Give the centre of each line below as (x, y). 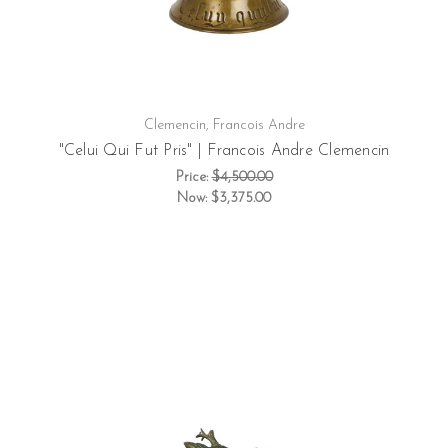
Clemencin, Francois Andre (224, 126)
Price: (193, 178)
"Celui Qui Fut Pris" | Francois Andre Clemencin (224, 151)
